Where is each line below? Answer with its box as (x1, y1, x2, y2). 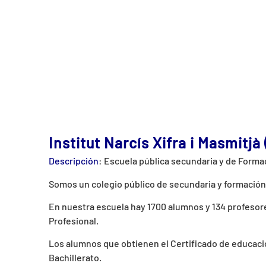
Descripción (49, 155, 99, 167)
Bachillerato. (49, 252, 102, 264)
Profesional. (49, 214, 99, 226)
